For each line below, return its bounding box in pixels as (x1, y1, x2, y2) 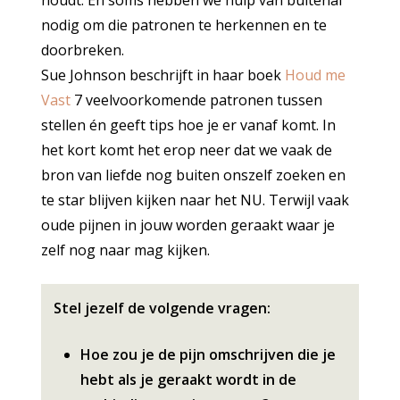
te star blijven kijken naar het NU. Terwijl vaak (41, 190, 350, 210)
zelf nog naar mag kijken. (41, 240, 211, 260)
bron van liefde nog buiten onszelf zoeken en (41, 165, 346, 185)
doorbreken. (41, 40, 125, 60)
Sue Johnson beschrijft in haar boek (41, 65, 286, 85)
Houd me (285, 65, 346, 85)
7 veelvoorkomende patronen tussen (71, 90, 323, 110)
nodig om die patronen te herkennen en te (41, 15, 328, 35)
